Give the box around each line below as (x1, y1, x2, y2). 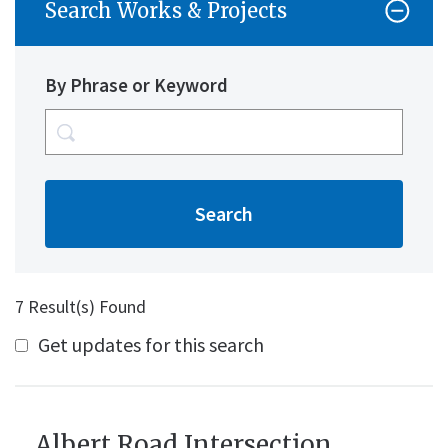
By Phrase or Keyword (45, 73, 229, 97)
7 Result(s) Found (15, 295, 147, 318)
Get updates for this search (38, 332, 265, 357)
